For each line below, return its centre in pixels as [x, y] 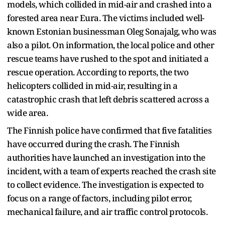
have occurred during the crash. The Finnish [93, 144]
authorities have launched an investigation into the [106, 157]
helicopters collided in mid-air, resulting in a [92, 85]
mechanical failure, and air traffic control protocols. [108, 211]
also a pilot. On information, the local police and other [110, 45]
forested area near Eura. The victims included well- [106, 18]
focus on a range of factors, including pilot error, [99, 198]
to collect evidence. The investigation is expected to [105, 184]
